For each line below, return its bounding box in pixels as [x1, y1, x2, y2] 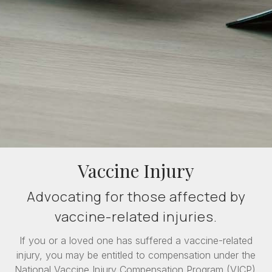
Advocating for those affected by [27, 188, 245, 206]
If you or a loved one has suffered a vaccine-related [19, 234, 253, 247]
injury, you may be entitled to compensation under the [16, 249, 256, 262]
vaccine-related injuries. [55, 208, 217, 226]
